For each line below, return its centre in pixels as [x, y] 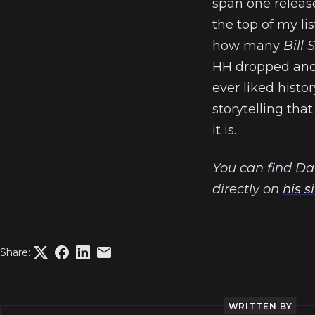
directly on [247, 189]
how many [248, 46]
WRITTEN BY [260, 306]
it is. [224, 130]
